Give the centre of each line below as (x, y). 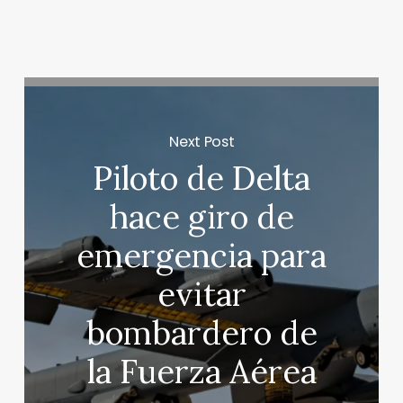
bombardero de (201, 333)
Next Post (202, 141)
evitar (201, 295)
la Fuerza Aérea (201, 372)
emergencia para (202, 256)
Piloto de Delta (202, 179)
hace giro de (201, 217)
